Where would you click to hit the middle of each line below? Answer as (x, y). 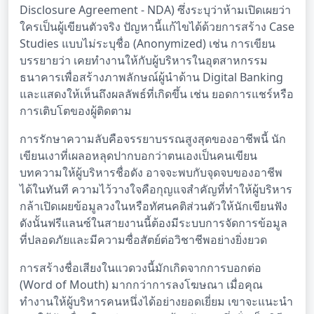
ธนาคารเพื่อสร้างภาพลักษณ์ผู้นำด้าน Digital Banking (151, 77)
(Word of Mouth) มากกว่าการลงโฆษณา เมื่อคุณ (141, 285)
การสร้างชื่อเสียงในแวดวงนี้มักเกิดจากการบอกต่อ (141, 268)
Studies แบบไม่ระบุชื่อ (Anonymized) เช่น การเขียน (148, 44)
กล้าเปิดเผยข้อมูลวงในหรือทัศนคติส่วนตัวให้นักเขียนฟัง (153, 206)
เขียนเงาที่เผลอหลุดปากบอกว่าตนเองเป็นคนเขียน (138, 156)
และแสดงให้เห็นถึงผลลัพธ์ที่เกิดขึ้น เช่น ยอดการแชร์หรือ (157, 94)
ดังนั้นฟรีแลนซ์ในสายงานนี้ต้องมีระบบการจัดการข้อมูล (153, 223)
